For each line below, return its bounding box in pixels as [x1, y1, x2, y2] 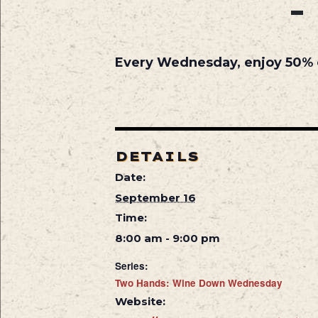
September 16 [114, 190, 196, 204]
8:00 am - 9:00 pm [114, 231, 220, 245]
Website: [114, 294, 165, 308]
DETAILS [114, 148, 199, 165]
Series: [114, 258, 148, 273]
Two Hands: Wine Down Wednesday [114, 275, 283, 290]
